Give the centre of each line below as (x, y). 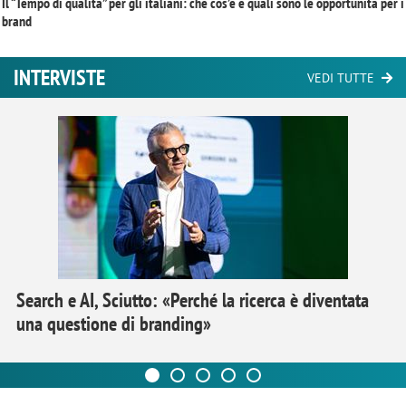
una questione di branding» (114, 324)
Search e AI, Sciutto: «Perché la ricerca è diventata (193, 300)
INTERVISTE (59, 77)
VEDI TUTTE (341, 77)
